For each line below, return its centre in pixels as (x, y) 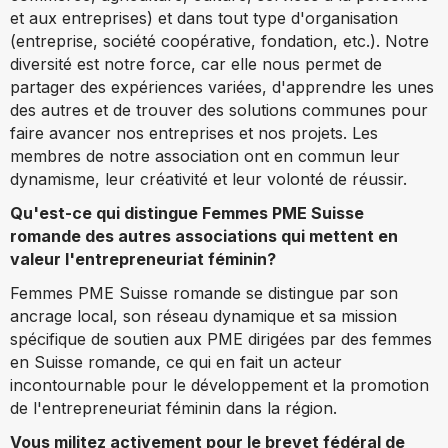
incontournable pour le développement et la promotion (219, 384)
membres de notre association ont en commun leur (205, 155)
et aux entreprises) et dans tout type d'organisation (204, 17)
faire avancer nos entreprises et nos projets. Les (194, 132)
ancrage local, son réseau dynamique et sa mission (203, 315)
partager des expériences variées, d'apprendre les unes (222, 86)
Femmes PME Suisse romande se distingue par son (204, 292)
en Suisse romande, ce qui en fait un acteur (176, 361)
